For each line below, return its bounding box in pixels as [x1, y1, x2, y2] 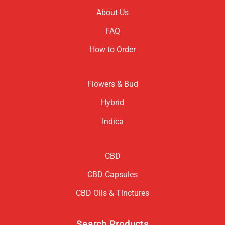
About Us [96, 7, 129, 17]
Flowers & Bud [87, 79, 138, 89]
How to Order [89, 44, 136, 54]
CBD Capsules [87, 169, 138, 179]
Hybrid [101, 97, 124, 107]
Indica [101, 116, 124, 126]
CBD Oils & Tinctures [76, 188, 149, 198]
